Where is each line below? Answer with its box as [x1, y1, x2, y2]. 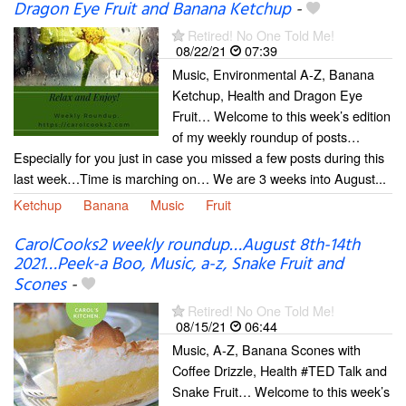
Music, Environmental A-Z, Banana [172, 64, 374, 84]
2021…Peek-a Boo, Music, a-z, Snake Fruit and [14, 250, 343, 278]
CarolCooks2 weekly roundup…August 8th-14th [14, 231, 360, 259]
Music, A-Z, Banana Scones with [172, 339, 361, 359]
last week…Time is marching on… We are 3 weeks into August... [14, 169, 386, 188]
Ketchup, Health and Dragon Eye [172, 85, 362, 105]
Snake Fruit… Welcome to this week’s [172, 381, 390, 401]
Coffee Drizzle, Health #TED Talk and [172, 360, 387, 380]
